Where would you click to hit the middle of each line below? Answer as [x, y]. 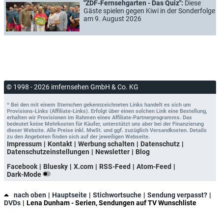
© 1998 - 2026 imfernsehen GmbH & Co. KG [72, 87]
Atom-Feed [154, 166]
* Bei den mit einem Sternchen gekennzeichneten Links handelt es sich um [99, 105]
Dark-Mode [25, 174]
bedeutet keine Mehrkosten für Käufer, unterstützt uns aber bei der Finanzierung [105, 124]
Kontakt [60, 144]
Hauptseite [69, 195]
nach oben [30, 195]
